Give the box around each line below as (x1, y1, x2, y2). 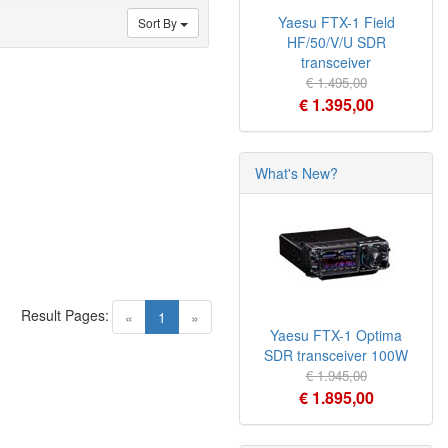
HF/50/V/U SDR (286, 32, 386, 52)
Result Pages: (21, 305, 109, 325)
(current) (165, 306, 220, 326)
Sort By (138, 14, 180, 31)
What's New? (255, 163, 338, 183)
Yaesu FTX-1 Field (277, 12, 395, 32)
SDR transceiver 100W (264, 345, 408, 365)
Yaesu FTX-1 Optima (270, 325, 402, 345)
